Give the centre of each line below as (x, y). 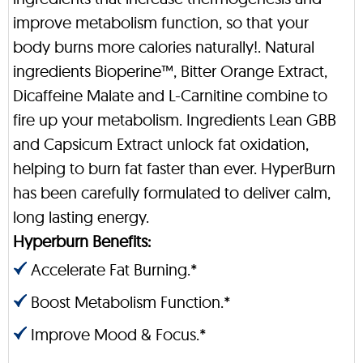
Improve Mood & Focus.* (119, 334)
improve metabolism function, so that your (161, 22)
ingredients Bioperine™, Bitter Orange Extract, (170, 71)
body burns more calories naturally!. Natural (164, 47)
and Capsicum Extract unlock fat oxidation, (161, 144)
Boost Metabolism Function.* (131, 302)
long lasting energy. (81, 217)
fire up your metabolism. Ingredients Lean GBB (175, 120)
